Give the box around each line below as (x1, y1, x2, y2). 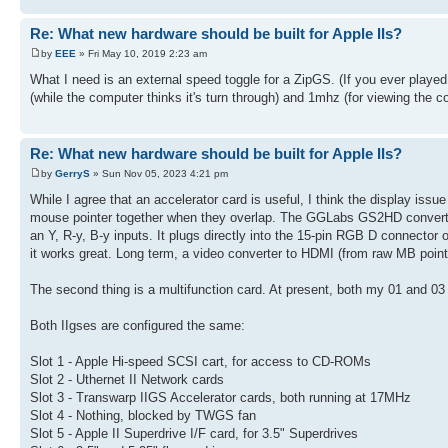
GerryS (55, 167, 90, 179)
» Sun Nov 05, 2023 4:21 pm (90, 167, 228, 179)
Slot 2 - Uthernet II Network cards (30, 371, 224, 387)
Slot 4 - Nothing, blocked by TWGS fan (30, 407, 256, 423)
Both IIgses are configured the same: (30, 317, 245, 333)
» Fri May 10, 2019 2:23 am (76, 47, 207, 59)
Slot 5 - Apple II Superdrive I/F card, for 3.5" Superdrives (30, 425, 358, 441)
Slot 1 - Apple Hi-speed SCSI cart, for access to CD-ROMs (30, 353, 371, 369)
